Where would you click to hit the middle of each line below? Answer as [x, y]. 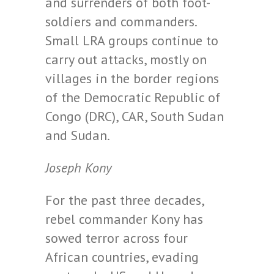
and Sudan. [78, 135]
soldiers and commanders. [121, 21]
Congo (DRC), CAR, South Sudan [135, 116]
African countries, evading [122, 257]
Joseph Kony [79, 168]
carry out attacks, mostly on [126, 59]
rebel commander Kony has [124, 219]
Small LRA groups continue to [132, 40]
